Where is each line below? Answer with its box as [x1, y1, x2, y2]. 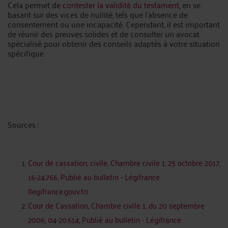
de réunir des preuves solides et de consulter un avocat [8, 26, 199, 41]
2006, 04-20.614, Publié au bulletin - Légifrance [28, 212, 181, 226]
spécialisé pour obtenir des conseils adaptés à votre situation [8, 36, 220, 50]
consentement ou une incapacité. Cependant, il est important [8, 17, 220, 31]
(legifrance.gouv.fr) [28, 184, 88, 198]
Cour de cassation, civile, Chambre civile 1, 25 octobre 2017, [28, 155, 220, 169]
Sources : [8, 117, 39, 131]
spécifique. [8, 46, 45, 60]
